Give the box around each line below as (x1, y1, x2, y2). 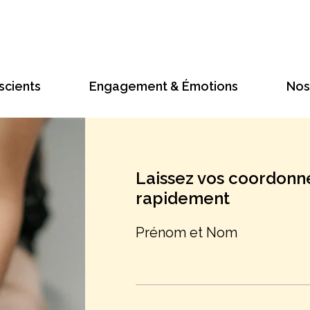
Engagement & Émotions (89, 79, 238, 93)
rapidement (136, 188, 230, 209)
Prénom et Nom (136, 224, 238, 241)
